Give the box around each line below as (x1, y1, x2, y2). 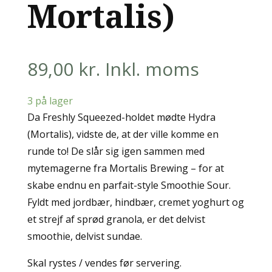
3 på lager (27, 94, 73, 107)
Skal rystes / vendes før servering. (27, 256, 182, 270)
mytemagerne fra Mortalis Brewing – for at (27, 161, 224, 175)
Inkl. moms (104, 56, 199, 81)
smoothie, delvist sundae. (27, 229, 142, 243)
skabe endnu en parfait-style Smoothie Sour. (27, 178, 231, 192)
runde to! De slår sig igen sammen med (27, 144, 205, 158)
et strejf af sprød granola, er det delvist (27, 212, 205, 226)
